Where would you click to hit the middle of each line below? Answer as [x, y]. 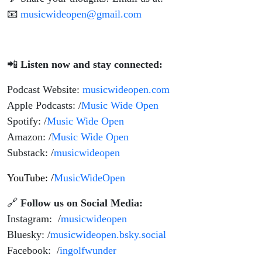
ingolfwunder [88, 251]
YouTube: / [30, 178]
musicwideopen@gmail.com [81, 14]
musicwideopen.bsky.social [108, 235]
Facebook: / [33, 251]
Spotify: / [27, 121]
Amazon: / [29, 137]
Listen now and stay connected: [92, 65]
